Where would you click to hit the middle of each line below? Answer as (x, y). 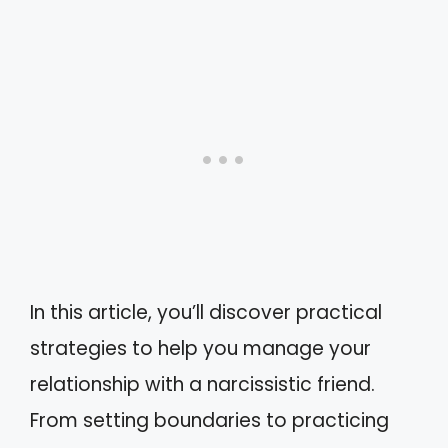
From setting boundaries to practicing (209, 420)
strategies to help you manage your (200, 348)
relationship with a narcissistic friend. (202, 384)
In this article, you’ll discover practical (206, 312)
